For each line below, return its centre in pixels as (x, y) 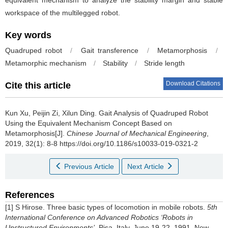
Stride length (164, 63)
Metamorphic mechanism (46, 63)
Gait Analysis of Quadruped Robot (153, 113)
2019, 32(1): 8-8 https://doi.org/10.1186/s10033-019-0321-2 (102, 144)
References (30, 195)
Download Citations (193, 83)
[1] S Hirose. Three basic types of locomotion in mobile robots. (106, 207)
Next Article (147, 166)
